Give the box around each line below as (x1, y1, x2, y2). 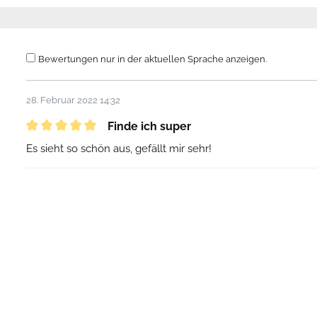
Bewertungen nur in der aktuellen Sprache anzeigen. (38, 54, 267, 65)
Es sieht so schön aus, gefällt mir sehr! (26, 142, 212, 156)
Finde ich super (107, 120, 191, 134)
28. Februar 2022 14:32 (26, 95, 121, 106)
